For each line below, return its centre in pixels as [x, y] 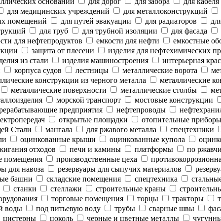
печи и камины [94, 149]
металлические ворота [159, 70]
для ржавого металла [120, 129]
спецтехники [191, 129]
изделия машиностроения [104, 60]
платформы [153, 149]
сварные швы [171, 208]
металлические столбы [158, 90]
